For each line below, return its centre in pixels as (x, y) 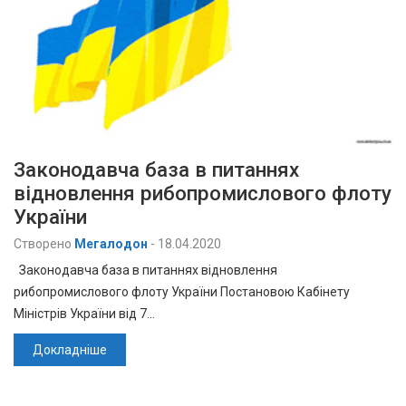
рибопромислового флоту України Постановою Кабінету (182, 292)
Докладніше (70, 350)
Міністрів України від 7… (84, 314)
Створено (43, 244)
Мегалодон (111, 244)
